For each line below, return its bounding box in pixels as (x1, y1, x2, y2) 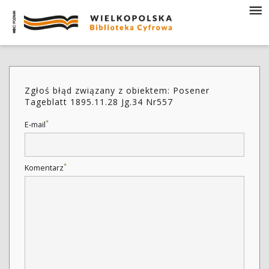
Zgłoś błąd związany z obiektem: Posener (25, 85, 210, 96)
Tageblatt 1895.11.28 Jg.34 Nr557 (25, 96, 173, 107)
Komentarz (25, 163, 64, 173)
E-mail (25, 119, 46, 130)
